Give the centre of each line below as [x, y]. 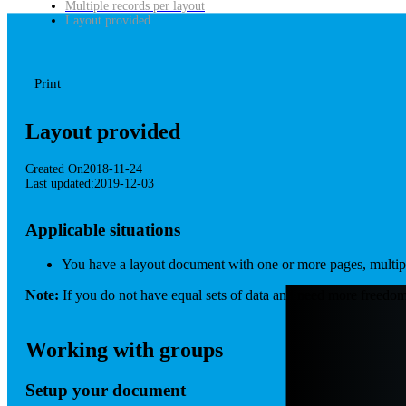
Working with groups [124, 350]
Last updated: [60, 183]
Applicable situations [103, 229]
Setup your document [106, 391]
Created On [54, 169]
